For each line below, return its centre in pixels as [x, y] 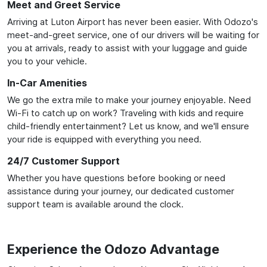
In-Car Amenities [47, 83]
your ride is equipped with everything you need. [104, 139]
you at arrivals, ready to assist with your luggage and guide [127, 48]
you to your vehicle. [47, 61]
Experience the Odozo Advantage [113, 249]
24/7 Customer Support [63, 161]
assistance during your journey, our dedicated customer [121, 191]
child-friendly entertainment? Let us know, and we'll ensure [128, 126]
